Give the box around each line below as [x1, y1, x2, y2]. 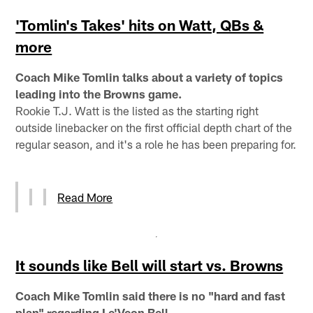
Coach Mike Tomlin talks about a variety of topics [15, 69, 284, 84]
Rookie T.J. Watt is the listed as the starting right [15, 103, 259, 117]
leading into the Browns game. [15, 86, 182, 101]
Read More [57, 189, 113, 204]
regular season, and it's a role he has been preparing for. [15, 136, 297, 151]
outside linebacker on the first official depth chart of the [15, 119, 293, 134]
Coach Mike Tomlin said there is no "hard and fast [15, 288, 286, 303]
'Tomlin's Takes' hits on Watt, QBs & [15, 15, 264, 34]
